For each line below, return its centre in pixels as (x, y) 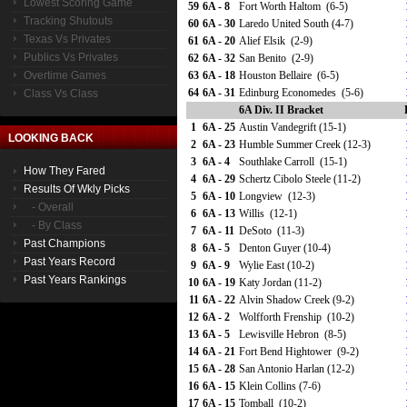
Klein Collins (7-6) (280, 386)
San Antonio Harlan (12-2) (297, 369)
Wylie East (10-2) (277, 265)
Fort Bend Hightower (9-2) (299, 352)
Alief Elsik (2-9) (276, 41)
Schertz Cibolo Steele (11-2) (300, 179)
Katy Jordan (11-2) (280, 283)
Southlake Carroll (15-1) (293, 162)
